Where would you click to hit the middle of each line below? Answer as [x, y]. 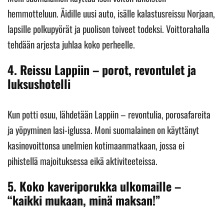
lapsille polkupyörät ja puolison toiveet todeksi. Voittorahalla [108, 29]
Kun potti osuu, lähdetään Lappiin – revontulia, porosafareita [109, 114]
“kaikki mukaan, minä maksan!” [84, 200]
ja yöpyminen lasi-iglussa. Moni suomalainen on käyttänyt [103, 130]
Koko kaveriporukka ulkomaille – [100, 186]
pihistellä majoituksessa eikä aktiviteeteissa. [82, 161]
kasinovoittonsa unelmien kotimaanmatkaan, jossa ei [96, 145]
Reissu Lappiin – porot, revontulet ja [108, 70]
